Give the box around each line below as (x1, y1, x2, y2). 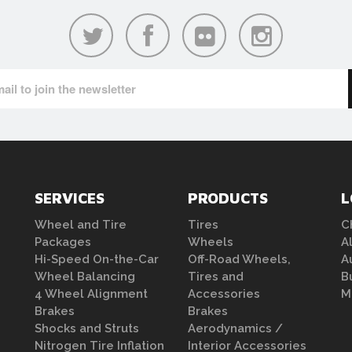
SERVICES (35, 189, 104, 207)
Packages (35, 235, 91, 249)
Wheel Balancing (35, 269, 135, 284)
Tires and (188, 269, 244, 284)
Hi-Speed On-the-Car (35, 252, 159, 266)
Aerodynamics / (188, 321, 283, 335)
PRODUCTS (188, 189, 268, 207)
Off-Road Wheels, (188, 252, 291, 266)
